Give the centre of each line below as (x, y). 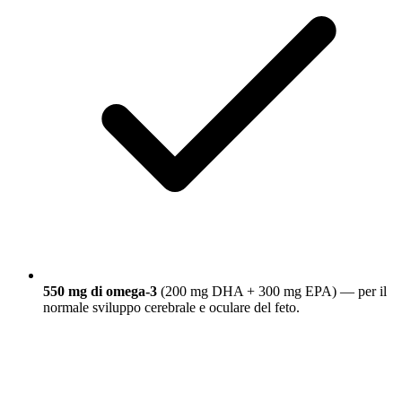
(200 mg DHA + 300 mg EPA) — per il (272, 292)
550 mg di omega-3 (100, 292)
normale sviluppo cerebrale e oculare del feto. (171, 308)
